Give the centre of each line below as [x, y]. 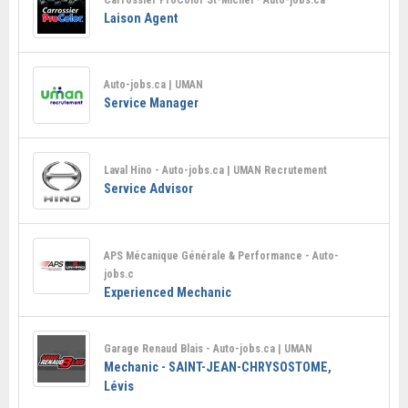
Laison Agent [140, 18]
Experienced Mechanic [167, 292]
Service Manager [151, 103]
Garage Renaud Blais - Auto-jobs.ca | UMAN [208, 348]
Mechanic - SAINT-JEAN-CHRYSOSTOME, [217, 367]
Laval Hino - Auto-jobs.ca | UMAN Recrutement [215, 170]
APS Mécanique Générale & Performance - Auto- [221, 255]
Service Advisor [148, 188]
